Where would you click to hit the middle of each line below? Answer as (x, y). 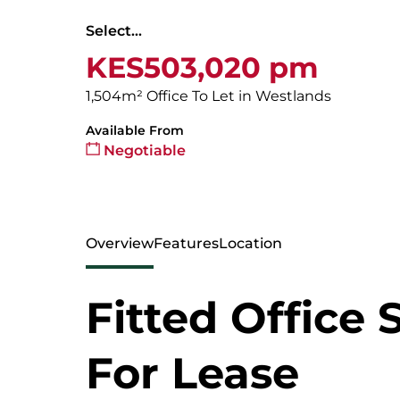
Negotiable (143, 150)
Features (186, 243)
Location (250, 243)
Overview (120, 243)
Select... (114, 31)
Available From (135, 130)
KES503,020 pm (202, 67)
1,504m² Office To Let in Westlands (208, 96)
